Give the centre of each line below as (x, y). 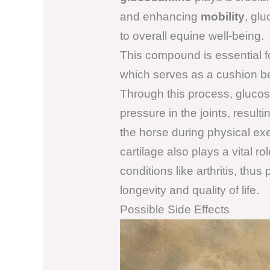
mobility (222, 16)
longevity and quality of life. (189, 190)
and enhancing (160, 16)
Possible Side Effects (174, 209)
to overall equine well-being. (192, 36)
